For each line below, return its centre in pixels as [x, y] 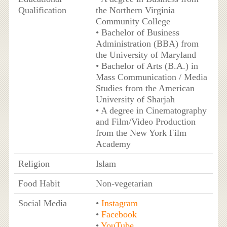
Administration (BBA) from [147, 44]
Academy [113, 144]
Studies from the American [145, 88]
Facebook [119, 215]
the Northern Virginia [135, 10]
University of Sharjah [135, 100]
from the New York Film [141, 133]
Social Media [42, 203]
